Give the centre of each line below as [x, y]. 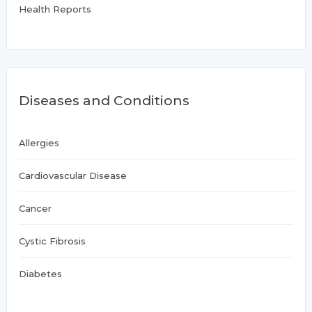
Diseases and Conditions [104, 100]
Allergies [39, 142]
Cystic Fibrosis [53, 241]
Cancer [36, 208]
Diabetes [41, 273]
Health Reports [55, 9]
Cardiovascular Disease [73, 175]
